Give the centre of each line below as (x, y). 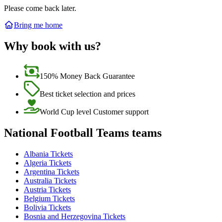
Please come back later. (40, 8)
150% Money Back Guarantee (87, 76)
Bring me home (38, 25)
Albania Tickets (48, 154)
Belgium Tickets (49, 198)
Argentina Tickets (52, 171)
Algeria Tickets (48, 163)
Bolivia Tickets (47, 207)
